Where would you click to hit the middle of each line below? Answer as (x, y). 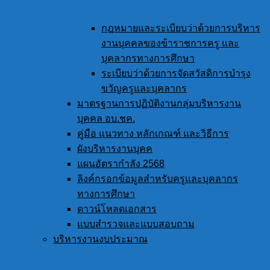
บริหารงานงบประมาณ (100, 239)
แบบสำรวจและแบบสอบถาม (136, 224)
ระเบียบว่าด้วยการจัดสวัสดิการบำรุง (176, 74)
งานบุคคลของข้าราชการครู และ (170, 43)
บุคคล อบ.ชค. (106, 119)
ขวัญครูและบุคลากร (144, 89)
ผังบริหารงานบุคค (115, 149)
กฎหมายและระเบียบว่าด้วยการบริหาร (181, 28)
